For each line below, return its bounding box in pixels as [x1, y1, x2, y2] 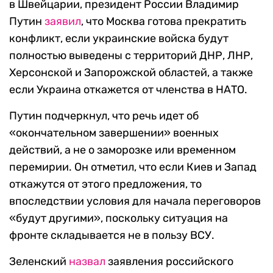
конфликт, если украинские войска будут [9, 32, 229, 46]
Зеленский [9, 255, 69, 269]
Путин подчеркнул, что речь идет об [9, 109, 199, 123]
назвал [69, 255, 105, 269]
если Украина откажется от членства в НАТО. [9, 83, 247, 97]
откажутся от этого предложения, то [9, 177, 202, 191]
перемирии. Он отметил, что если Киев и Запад [9, 160, 257, 174]
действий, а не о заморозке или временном [9, 143, 236, 157]
